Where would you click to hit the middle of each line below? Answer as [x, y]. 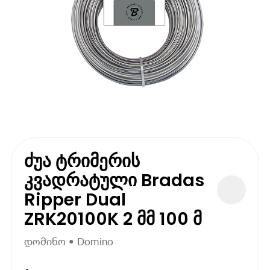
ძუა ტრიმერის [82, 161]
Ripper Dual [75, 199]
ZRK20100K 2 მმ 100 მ [113, 218]
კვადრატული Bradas [115, 180]
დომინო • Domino [69, 242]
